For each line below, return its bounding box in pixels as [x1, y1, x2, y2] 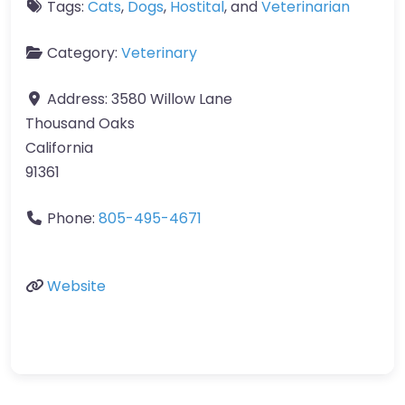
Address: [47, 88, 111, 109]
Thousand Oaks [25, 112, 135, 134]
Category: [47, 42, 121, 63]
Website [47, 275, 106, 297]
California [25, 137, 93, 158]
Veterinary [121, 42, 197, 63]
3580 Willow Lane [111, 88, 232, 109]
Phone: [47, 207, 99, 229]
